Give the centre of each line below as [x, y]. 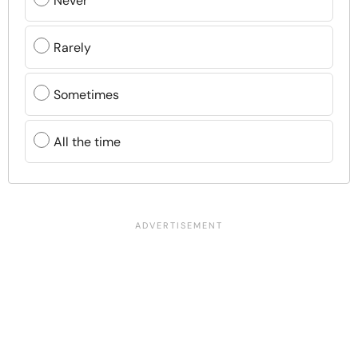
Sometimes [86, 94]
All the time [87, 141]
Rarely [72, 47]
